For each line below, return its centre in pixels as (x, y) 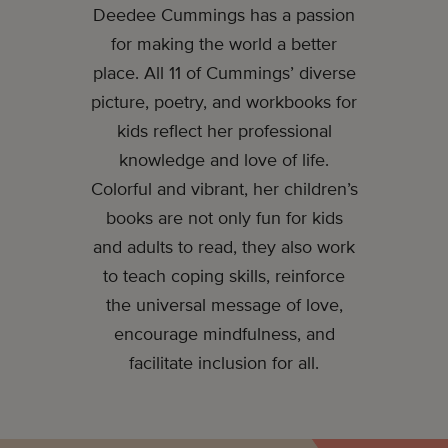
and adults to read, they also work (224, 247)
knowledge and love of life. (224, 160)
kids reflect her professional (224, 131)
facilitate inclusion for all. (224, 363)
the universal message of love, (224, 305)
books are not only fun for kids (224, 218)
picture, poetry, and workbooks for (224, 102)
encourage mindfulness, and (224, 334)
